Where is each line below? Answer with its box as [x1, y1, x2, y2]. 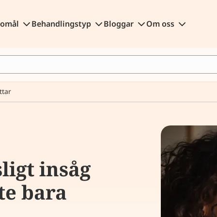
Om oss [146, 18, 176, 29]
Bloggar [103, 18, 136, 29]
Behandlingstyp [31, 18, 93, 29]
